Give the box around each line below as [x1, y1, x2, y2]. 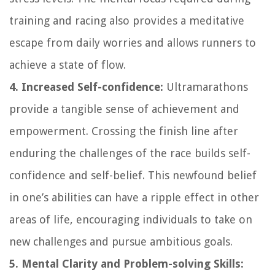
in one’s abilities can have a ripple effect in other [9, 190, 259, 204]
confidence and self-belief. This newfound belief [9, 168, 257, 182]
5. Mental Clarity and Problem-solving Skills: [9, 257, 244, 270]
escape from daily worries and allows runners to [9, 36, 256, 49]
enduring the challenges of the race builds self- [9, 146, 250, 160]
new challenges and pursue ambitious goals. [9, 234, 233, 248]
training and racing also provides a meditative [9, 14, 244, 27]
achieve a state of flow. [9, 58, 126, 71]
